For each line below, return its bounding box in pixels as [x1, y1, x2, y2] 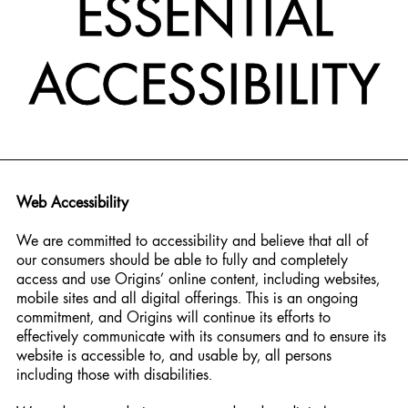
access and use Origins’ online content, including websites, [16, 269, 380, 288]
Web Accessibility [16, 192, 128, 211]
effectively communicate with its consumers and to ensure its [16, 326, 386, 345]
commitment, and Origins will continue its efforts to [16, 307, 331, 326]
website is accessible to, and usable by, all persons [16, 345, 331, 364]
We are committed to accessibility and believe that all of [16, 230, 368, 250]
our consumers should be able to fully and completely [16, 250, 348, 269]
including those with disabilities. [16, 364, 212, 383]
